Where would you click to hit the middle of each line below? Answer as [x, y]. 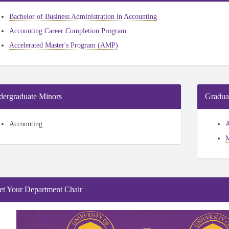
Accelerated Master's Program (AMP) [63, 45]
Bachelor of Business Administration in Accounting [83, 17]
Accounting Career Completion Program [67, 31]
